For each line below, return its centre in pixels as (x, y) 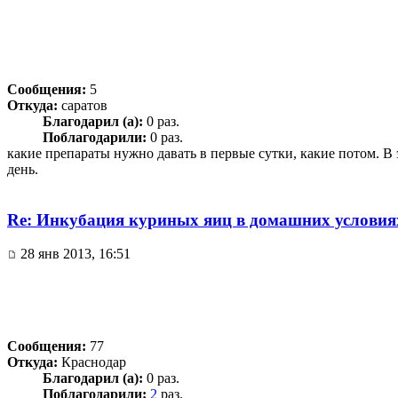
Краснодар (92, 362)
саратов (83, 105)
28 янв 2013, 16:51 (74, 254)
